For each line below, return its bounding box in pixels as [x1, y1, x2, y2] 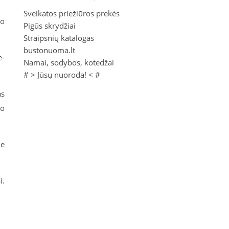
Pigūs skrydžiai [24, 20, 76, 31]
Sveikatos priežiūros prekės [24, 8, 120, 19]
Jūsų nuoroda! [37, 70, 86, 80]
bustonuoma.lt [24, 45, 75, 56]
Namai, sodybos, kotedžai [24, 57, 114, 68]
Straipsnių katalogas [24, 33, 94, 43]
